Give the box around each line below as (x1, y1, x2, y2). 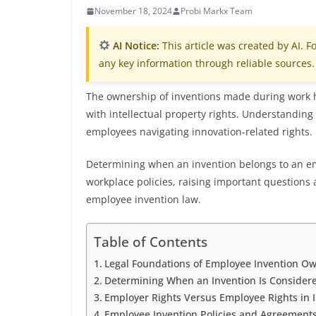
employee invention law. (86, 193, 201, 206)
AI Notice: (109, 39, 159, 52)
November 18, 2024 (95, 5, 172, 17)
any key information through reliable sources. (99, 56, 315, 70)
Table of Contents (94, 232, 207, 252)
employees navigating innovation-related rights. (86, 125, 312, 138)
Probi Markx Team (181, 5, 253, 17)
